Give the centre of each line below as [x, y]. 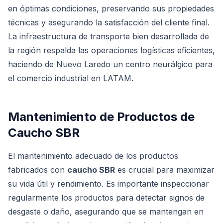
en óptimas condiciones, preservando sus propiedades [111, 8]
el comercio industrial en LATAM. [71, 78]
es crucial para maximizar [165, 170]
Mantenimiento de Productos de [101, 117]
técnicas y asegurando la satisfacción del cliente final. [109, 22]
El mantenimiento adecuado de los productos [93, 156]
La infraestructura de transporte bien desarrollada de [109, 36]
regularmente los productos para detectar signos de [106, 198]
